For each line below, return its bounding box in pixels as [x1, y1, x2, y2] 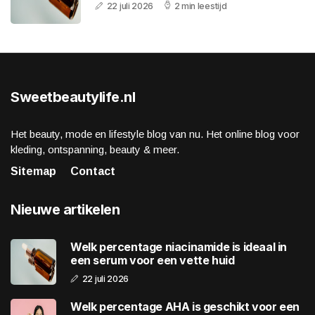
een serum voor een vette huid [70, 252, 235, 267]
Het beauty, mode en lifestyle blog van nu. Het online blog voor [11, 128, 300, 141]
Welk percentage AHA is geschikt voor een [70, 299, 300, 314]
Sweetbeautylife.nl [11, 89, 135, 106]
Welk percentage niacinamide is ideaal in [70, 239, 287, 254]
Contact [70, 165, 115, 178]
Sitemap [11, 165, 56, 178]
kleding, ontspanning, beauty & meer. [11, 143, 179, 156]
